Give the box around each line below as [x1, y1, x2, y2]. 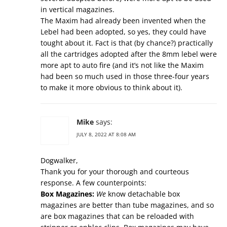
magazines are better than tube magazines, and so [41, 200, 214, 210]
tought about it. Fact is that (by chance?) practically [41, 38, 213, 48]
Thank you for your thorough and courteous [41, 167, 189, 176]
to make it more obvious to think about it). [41, 83, 182, 92]
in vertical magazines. [41, 5, 115, 14]
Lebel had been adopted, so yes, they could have [41, 27, 206, 36]
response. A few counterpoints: [41, 178, 146, 187]
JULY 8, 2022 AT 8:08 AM [77, 131, 136, 138]
